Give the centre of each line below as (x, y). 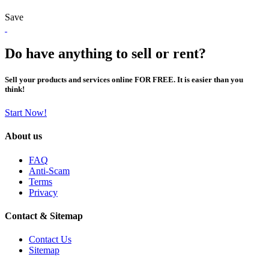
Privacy (43, 192)
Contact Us (50, 240)
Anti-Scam (49, 171)
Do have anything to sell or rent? (105, 53)
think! (15, 89)
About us (23, 136)
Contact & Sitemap (44, 216)
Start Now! (26, 113)
